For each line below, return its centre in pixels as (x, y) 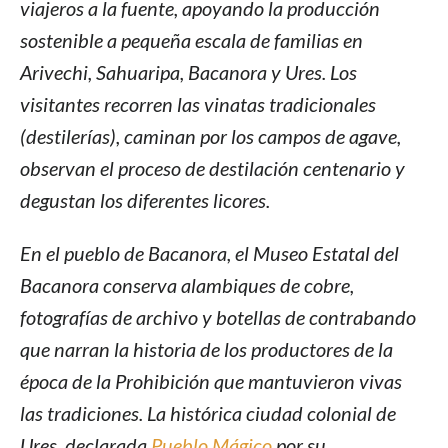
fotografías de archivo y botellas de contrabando (218, 316)
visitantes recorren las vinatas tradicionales (198, 103)
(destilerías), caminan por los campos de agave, (210, 135)
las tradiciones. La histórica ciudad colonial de (208, 412)
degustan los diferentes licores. (145, 199)
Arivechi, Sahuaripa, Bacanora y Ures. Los (188, 71)
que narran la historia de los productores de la (206, 348)
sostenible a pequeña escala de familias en (191, 39)
